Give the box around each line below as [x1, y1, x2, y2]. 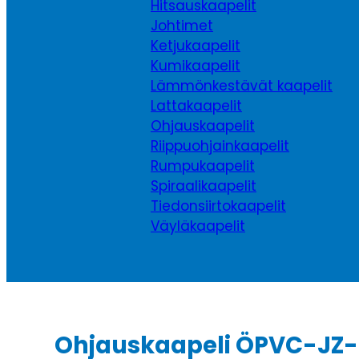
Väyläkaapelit [151, 216, 245, 236]
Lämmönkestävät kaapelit [151, 76, 333, 96]
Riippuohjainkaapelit [151, 136, 289, 156]
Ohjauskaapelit [151, 116, 255, 136]
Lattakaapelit [151, 96, 242, 116]
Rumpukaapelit [151, 156, 255, 176]
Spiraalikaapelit [151, 176, 256, 196]
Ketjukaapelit [151, 36, 240, 56]
